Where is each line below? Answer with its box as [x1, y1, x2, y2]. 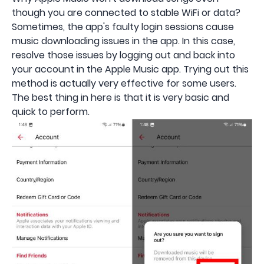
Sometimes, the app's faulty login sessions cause [12, 19, 234, 34]
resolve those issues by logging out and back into [12, 48, 235, 62]
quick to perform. [12, 104, 90, 118]
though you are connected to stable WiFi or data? [12, 5, 240, 19]
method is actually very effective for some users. [12, 76, 236, 90]
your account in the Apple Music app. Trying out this [12, 62, 249, 76]
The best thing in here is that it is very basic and [12, 90, 229, 104]
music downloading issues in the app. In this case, [12, 34, 235, 48]
